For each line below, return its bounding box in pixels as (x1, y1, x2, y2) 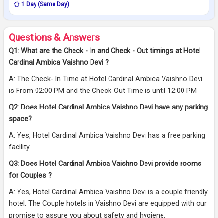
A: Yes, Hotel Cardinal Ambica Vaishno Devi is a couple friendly (9, 188, 208, 197)
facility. (9, 143, 31, 152)
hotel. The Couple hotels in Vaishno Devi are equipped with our (9, 200, 207, 208)
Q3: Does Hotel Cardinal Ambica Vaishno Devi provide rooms (9, 160, 201, 168)
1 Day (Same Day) (20, 1, 69, 8)
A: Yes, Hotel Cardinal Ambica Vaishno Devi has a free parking (9, 131, 205, 140)
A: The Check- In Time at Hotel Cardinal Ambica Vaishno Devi (9, 75, 202, 84)
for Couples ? (9, 171, 52, 180)
